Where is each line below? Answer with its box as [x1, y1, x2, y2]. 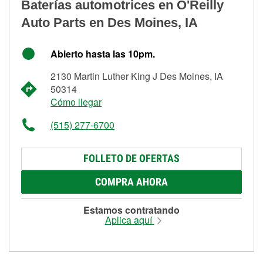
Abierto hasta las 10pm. [50, 46, 155, 60]
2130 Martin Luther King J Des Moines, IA [50, 69, 223, 83]
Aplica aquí [104, 213, 154, 227]
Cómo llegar [50, 95, 102, 109]
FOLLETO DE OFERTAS [83, 151, 180, 164]
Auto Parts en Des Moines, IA [21, 15, 198, 30]
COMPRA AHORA [95, 175, 168, 188]
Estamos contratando [83, 203, 180, 217]
